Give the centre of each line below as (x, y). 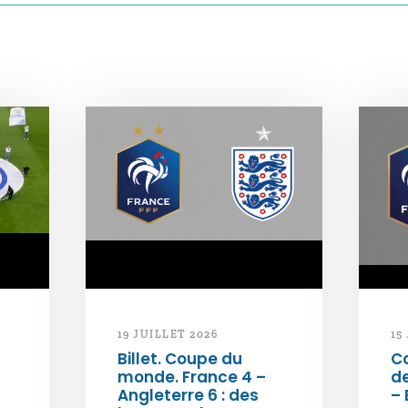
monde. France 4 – (191, 377)
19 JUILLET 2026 (168, 335)
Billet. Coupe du (179, 359)
